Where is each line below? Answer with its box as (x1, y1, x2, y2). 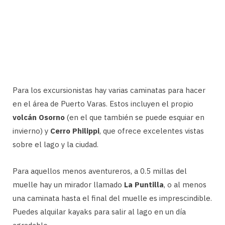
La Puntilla (124, 180, 164, 190)
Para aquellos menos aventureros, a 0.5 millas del (13, 166, 187, 176)
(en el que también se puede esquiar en (65, 113, 204, 123)
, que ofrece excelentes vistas (99, 126, 204, 136)
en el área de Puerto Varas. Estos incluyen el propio (13, 99, 193, 109)
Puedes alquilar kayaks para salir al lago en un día (13, 207, 186, 217)
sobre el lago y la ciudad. (13, 140, 98, 150)
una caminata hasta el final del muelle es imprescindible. (13, 193, 212, 203)
